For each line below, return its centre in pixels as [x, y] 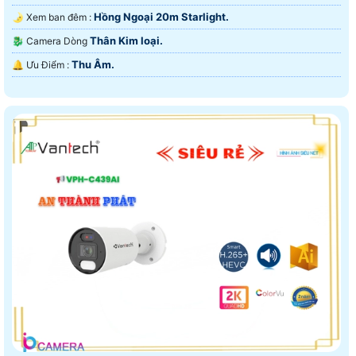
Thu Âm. [93, 64]
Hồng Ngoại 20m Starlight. [161, 16]
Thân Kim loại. [126, 40]
